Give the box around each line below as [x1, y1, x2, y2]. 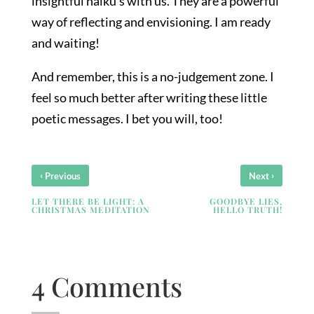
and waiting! [31, 35, 100, 51]
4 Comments [31, 268, 182, 305]
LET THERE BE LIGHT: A [31, 196, 144, 207]
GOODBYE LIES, [210, 196, 283, 207]
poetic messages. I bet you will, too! [31, 111, 223, 127]
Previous [42, 170, 81, 182]
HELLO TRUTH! [213, 204, 283, 216]
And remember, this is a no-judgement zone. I [31, 69, 274, 85]
